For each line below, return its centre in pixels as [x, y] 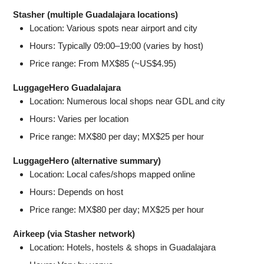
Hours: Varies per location [79, 118]
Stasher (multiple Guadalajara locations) [96, 14]
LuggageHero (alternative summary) [87, 160]
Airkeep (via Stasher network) [74, 233]
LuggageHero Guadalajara [67, 87]
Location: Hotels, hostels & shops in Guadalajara [123, 247]
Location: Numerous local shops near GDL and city [128, 101]
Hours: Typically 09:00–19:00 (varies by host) [117, 45]
